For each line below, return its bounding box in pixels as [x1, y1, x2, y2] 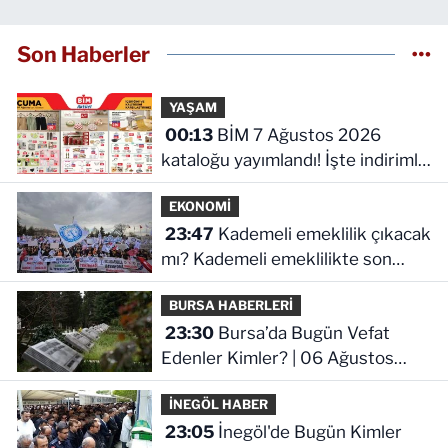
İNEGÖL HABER [168, 396, 268, 412]
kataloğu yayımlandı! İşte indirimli [160, 149, 422, 170]
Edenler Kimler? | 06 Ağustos [160, 347, 394, 368]
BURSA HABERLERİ [168, 297, 293, 313]
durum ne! [160, 273, 241, 294]
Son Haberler [17, 41, 150, 68]
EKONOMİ [168, 198, 231, 214]
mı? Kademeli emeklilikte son [160, 248, 392, 269]
